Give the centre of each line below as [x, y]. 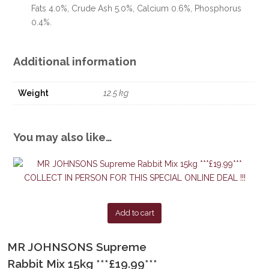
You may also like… [63, 137]
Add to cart [134, 213]
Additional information [75, 62]
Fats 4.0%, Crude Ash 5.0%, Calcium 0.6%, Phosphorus [137, 8]
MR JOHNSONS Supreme [77, 246]
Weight [34, 93]
